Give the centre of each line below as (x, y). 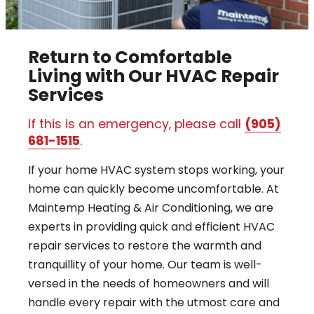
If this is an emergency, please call (136, 124)
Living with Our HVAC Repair (153, 76)
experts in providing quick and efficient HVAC (151, 227)
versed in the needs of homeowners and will (149, 284)
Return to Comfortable (130, 57)
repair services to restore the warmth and (145, 246)
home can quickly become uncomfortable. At (153, 189)
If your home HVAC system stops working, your (156, 170)
